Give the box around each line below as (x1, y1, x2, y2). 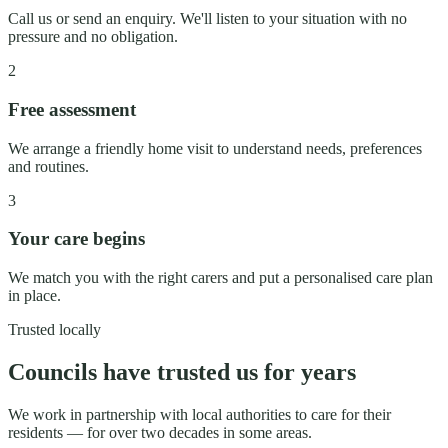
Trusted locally (8, 321, 101, 339)
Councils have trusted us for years (8, 359, 356, 386)
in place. (8, 287, 61, 305)
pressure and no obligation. (8, 28, 178, 46)
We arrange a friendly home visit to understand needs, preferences (8, 139, 422, 157)
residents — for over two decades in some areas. (8, 423, 312, 441)
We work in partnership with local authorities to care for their (8, 405, 391, 423)
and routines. (8, 157, 89, 175)
